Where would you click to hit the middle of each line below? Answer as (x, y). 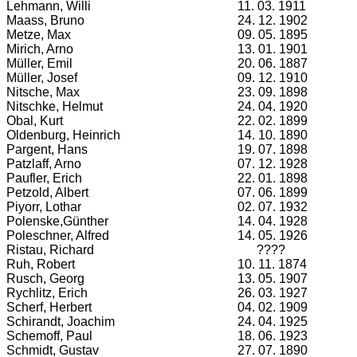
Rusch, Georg (45, 279)
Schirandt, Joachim (61, 322)
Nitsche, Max (43, 92)
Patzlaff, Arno (44, 164)
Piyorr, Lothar (44, 207)
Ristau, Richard (50, 250)
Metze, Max (39, 35)
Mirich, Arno (40, 49)
